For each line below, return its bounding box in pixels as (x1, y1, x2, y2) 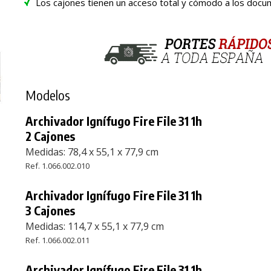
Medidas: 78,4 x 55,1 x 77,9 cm (25, 145, 159, 158)
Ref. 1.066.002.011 (25, 234, 90, 246)
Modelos (25, 86, 71, 103)
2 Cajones (25, 128, 76, 143)
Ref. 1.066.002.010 (25, 160, 90, 171)
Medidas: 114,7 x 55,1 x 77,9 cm (25, 219, 165, 233)
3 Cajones (25, 202, 76, 218)
